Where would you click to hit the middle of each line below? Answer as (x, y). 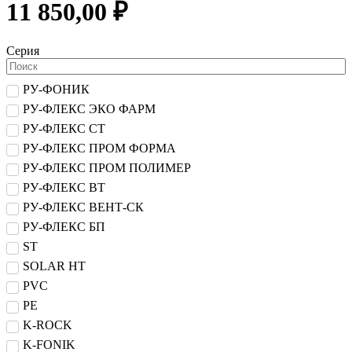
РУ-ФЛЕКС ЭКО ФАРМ (89, 109)
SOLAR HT (54, 266)
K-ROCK (48, 325)
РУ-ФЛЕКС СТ (64, 129)
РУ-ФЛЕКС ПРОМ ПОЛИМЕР (107, 168)
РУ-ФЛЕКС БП (64, 227)
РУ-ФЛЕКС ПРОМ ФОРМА (99, 148)
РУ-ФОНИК (56, 90)
